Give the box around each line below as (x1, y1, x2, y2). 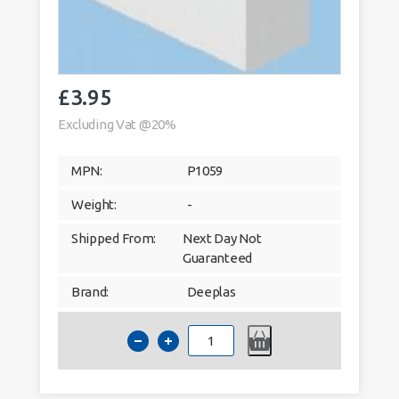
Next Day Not (182, 230, 262, 246)
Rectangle (209, 372, 270, 387)
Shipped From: (70, 230, 157, 246)
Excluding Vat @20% (57, 116, 176, 132)
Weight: (70, 196, 117, 212)
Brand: (70, 283, 110, 299)
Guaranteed (182, 249, 253, 265)
